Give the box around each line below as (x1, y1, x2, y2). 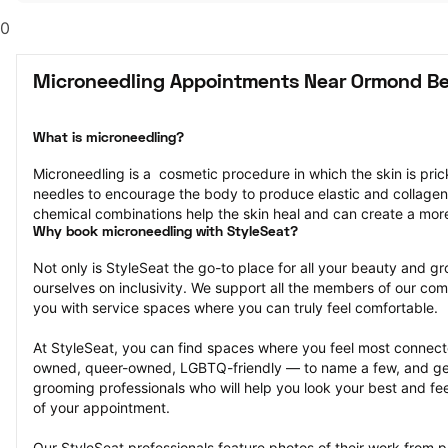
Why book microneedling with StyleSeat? (33, 226, 298, 239)
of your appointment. (33, 399, 170, 416)
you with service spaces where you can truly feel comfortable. (33, 299, 438, 316)
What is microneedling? (33, 132, 184, 145)
